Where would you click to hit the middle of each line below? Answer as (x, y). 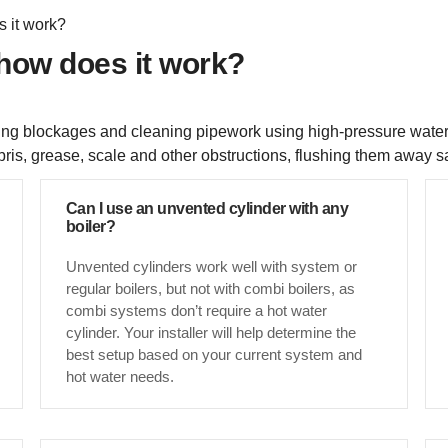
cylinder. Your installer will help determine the (210, 332)
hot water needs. (119, 376)
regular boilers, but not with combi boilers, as (210, 288)
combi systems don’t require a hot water (196, 310)
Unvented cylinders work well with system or (211, 266)
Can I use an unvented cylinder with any (207, 208)
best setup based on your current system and (213, 354)
